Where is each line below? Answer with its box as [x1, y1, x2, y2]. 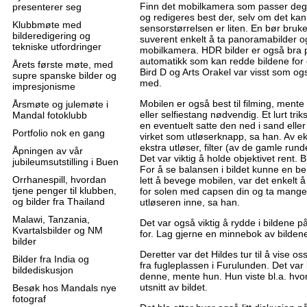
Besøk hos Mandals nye [12, 282, 116, 293]
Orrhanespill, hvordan [12, 174, 106, 185]
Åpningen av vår [12, 145, 83, 156]
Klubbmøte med [12, 19, 82, 30]
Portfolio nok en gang [12, 127, 105, 138]
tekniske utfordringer [12, 41, 101, 52]
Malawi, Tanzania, [12, 214, 90, 225]
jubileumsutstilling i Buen [12, 156, 119, 167]
